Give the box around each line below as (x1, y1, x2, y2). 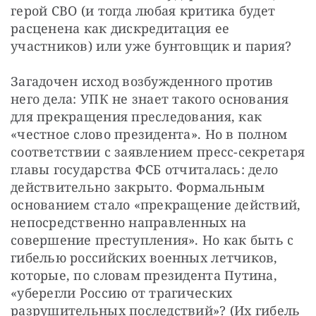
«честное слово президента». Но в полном (11, 125, 288, 142)
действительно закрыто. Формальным (11, 178, 265, 195)
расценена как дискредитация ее (11, 19, 230, 37)
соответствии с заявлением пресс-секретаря (11, 142, 305, 160)
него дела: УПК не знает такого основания (11, 90, 288, 107)
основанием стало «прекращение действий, (11, 195, 301, 213)
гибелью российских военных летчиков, (11, 248, 278, 266)
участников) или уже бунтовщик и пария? (11, 37, 292, 54)
